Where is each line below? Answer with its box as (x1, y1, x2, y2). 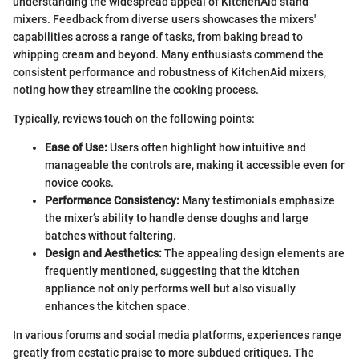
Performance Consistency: (45, 194, 179, 208)
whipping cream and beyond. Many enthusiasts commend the (13, 48, 324, 62)
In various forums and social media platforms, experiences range (13, 329, 341, 342)
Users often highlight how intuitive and (107, 141, 306, 155)
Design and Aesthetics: (45, 247, 162, 260)
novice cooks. (45, 176, 114, 190)
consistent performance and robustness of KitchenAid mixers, (13, 66, 326, 79)
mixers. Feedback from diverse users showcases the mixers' (13, 13, 316, 26)
